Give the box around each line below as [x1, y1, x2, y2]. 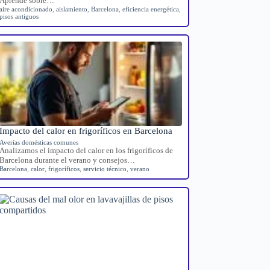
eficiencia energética [122, 5, 180, 13]
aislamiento [56, 5, 88, 13]
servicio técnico [83, 165, 127, 172]
